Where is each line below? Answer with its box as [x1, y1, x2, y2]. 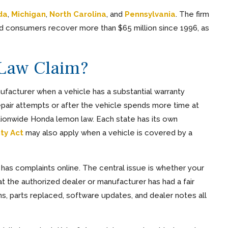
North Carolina [49, 10, 106, 19]
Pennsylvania [124, 10, 176, 19]
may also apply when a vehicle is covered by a [23, 128, 192, 138]
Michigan [11, 10, 46, 19]
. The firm [175, 10, 209, 19]
